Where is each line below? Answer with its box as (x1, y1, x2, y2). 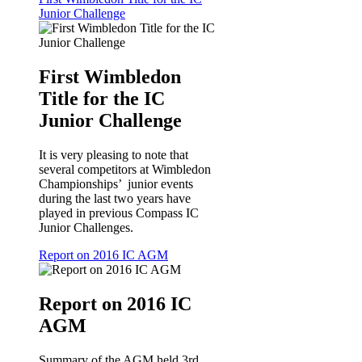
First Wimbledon (39, 65, 181, 87)
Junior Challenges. (39, 220, 133, 234)
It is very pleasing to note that (39, 147, 188, 162)
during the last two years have (39, 191, 191, 205)
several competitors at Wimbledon (39, 162, 211, 176)
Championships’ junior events (39, 176, 193, 191)
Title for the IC (39, 87, 165, 109)
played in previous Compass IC (39, 205, 199, 220)
